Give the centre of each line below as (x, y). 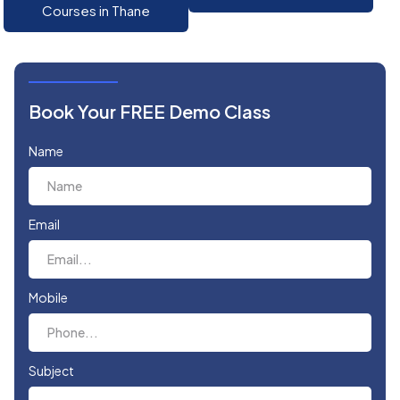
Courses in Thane (96, 11)
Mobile (48, 298)
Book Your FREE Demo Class (150, 112)
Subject (51, 371)
